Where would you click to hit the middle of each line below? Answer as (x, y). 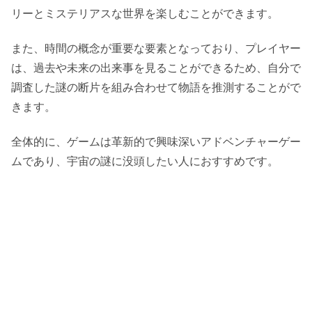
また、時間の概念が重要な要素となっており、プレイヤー (156, 49)
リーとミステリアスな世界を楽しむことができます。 (145, 13)
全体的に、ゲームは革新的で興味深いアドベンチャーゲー (156, 142)
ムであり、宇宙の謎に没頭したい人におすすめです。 (145, 162)
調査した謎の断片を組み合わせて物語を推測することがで (156, 88)
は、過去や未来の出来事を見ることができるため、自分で (156, 68)
